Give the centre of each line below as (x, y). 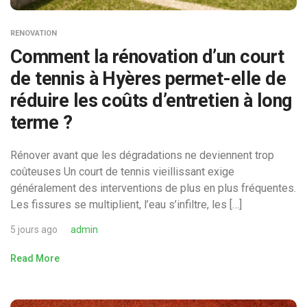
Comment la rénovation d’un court (147, 57)
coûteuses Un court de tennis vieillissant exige (122, 171)
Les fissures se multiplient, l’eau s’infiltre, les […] (126, 204)
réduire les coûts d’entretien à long (151, 100)
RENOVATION (34, 33)
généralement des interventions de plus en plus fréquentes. (153, 188)
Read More (35, 258)
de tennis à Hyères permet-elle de (148, 78)
